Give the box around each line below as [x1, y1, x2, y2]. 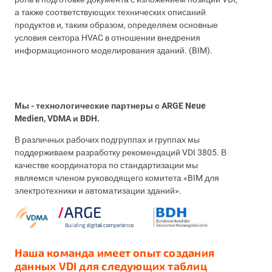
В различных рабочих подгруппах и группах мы [15, 134, 200, 146]
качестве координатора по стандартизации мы [15, 159, 198, 171]
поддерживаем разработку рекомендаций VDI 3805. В [15, 146, 226, 158]
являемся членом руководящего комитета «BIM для [15, 172, 219, 184]
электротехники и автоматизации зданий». [15, 185, 182, 197]
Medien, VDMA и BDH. [15, 112, 100, 124]
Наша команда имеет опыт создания [15, 246, 215, 260]
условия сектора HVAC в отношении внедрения [15, 32, 200, 44]
